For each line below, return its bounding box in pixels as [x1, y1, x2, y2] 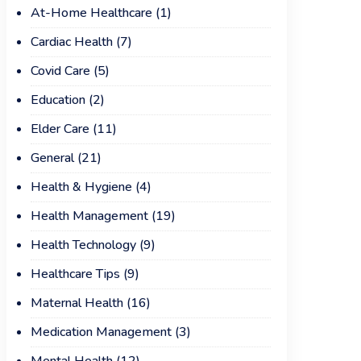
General [30, 149, 74, 167]
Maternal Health [30, 294, 123, 312]
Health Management [30, 207, 148, 225]
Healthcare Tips [30, 265, 120, 283]
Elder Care [30, 120, 89, 138]
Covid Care [30, 62, 90, 80]
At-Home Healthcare [30, 4, 152, 22]
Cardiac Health [30, 33, 113, 51]
